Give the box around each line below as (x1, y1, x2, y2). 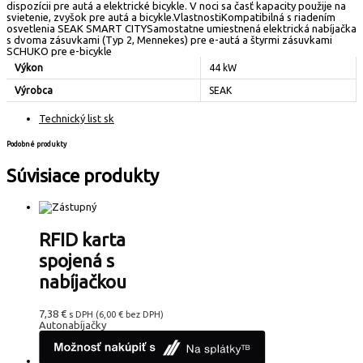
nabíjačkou (39, 271, 126, 292)
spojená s (39, 250, 114, 271)
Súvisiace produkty (6, 164, 159, 186)
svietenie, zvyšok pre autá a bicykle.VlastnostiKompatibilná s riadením (6, 11, 335, 23)
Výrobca (14, 84, 53, 96)
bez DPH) (123, 309, 164, 319)
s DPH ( (69, 309, 99, 319)
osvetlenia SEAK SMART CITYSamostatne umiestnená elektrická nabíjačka (6, 22, 357, 34)
